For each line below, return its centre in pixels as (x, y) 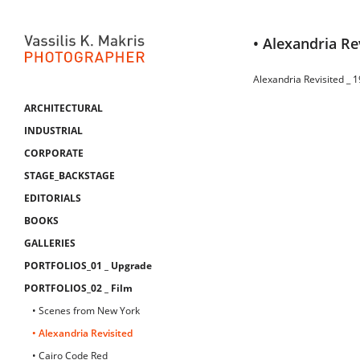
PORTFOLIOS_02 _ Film (78, 288)
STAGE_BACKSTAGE (70, 176)
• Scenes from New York (86, 311)
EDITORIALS (53, 198)
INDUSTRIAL (53, 131)
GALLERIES (50, 243)
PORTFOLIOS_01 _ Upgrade (88, 266)
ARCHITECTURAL (63, 108)
